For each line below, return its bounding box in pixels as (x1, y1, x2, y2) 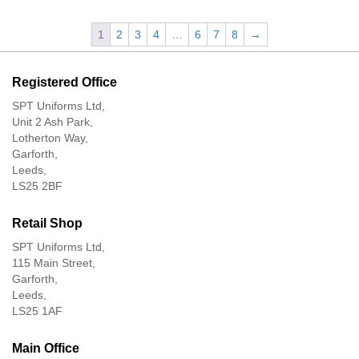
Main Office (12, 341, 79, 355)
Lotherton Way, (12, 131, 88, 144)
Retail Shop (12, 216, 83, 230)
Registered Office (12, 75, 117, 89)
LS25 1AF (12, 304, 63, 317)
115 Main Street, (12, 256, 95, 269)
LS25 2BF (12, 179, 63, 192)
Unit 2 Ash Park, (12, 115, 93, 128)
